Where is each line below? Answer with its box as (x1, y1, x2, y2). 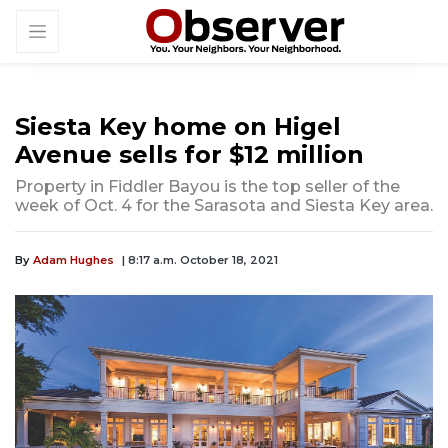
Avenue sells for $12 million (15, 140, 364, 170)
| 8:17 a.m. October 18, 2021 (122, 253, 278, 268)
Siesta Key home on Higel (15, 112, 341, 142)
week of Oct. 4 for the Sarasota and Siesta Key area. (15, 196, 433, 216)
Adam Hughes (33, 253, 114, 268)
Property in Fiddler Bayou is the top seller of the (15, 177, 400, 197)
